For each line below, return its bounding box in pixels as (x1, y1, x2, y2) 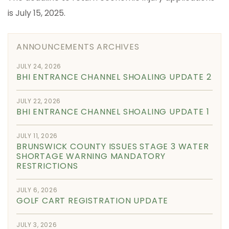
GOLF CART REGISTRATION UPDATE (16, 194, 169, 207)
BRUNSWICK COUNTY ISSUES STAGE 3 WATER (16, 140, 209, 152)
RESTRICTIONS (16, 159, 78, 172)
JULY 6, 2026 (16, 185, 58, 194)
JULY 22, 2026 (16, 96, 61, 105)
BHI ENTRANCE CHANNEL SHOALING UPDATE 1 (16, 105, 210, 118)
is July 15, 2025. (8, 7, 65, 19)
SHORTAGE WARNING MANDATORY (16, 150, 166, 162)
